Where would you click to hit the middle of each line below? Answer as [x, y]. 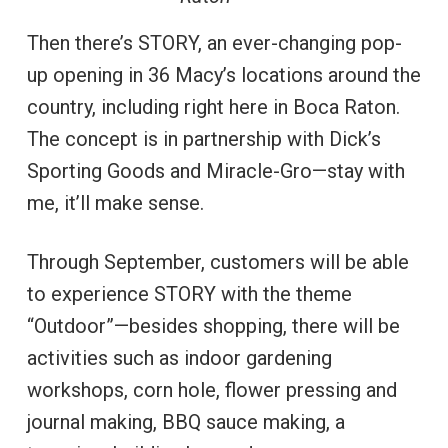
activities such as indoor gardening [179, 357]
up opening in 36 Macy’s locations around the [223, 74]
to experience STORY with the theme [189, 293]
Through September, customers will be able [217, 261]
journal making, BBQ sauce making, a [185, 421]
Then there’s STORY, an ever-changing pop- [214, 42]
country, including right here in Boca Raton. [213, 106]
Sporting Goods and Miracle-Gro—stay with [215, 170]
